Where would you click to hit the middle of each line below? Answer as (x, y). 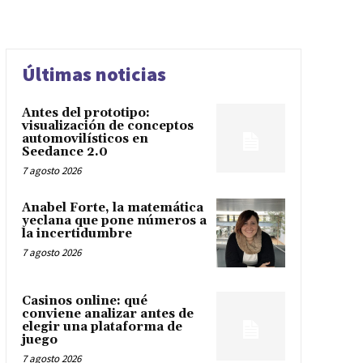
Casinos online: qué (84, 301)
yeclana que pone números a (114, 221)
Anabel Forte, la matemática (112, 208)
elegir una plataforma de (102, 327)
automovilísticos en (85, 139)
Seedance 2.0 (64, 152)
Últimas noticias (94, 75)
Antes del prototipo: (85, 113)
